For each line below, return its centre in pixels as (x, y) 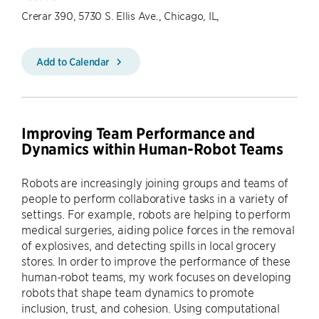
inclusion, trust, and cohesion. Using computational (151, 308)
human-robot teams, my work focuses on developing (157, 276)
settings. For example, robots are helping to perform (156, 214)
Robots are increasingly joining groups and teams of (155, 182)
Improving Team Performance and (138, 134)
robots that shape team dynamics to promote (138, 292)
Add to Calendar (74, 61)
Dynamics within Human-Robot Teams (154, 149)
